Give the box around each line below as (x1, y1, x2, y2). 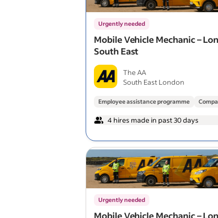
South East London (123, 77, 184, 87)
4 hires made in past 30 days (108, 115, 199, 125)
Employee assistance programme (98, 98, 190, 105)
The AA (123, 68, 146, 77)
